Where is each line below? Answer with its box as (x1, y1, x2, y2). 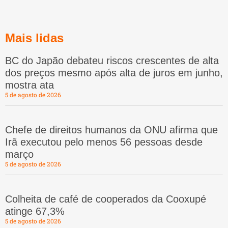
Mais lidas (5, 31, 64, 45)
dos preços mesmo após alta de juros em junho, (5, 67, 223, 79)
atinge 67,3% (5, 206, 65, 217)
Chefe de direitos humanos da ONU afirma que (5, 124, 218, 136)
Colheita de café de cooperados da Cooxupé (5, 193, 206, 205)
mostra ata (5, 79, 54, 91)
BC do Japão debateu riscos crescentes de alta (5, 55, 219, 67)
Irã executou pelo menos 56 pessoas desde (5, 136, 203, 148)
